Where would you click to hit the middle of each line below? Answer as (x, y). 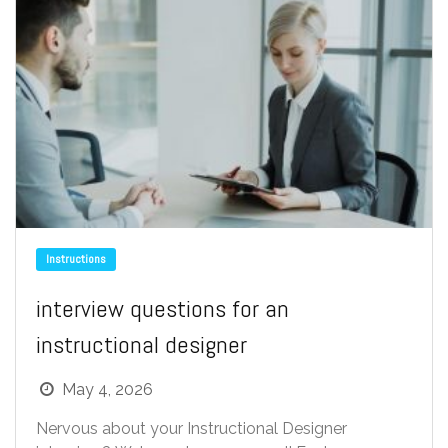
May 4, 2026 (108, 390)
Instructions (76, 259)
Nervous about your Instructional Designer (191, 429)
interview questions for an (162, 309)
